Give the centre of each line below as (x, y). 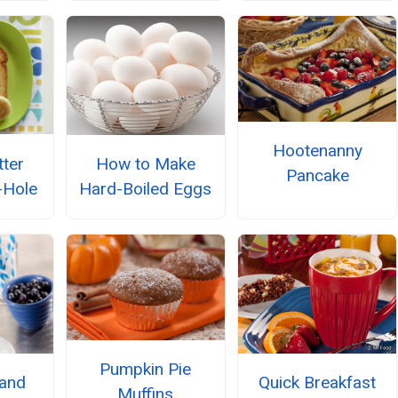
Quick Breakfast (318, 383)
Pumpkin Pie (146, 369)
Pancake (317, 175)
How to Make (145, 163)
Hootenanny (317, 150)
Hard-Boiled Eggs (146, 188)
